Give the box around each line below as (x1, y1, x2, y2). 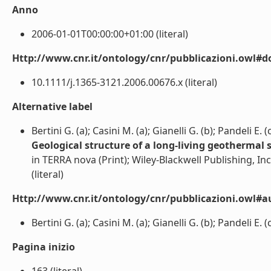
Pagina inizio (12, 240, 75, 253)
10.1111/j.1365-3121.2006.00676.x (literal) (31, 76, 217, 89)
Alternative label (12, 100, 93, 113)
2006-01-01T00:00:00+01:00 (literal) (31, 27, 188, 41)
